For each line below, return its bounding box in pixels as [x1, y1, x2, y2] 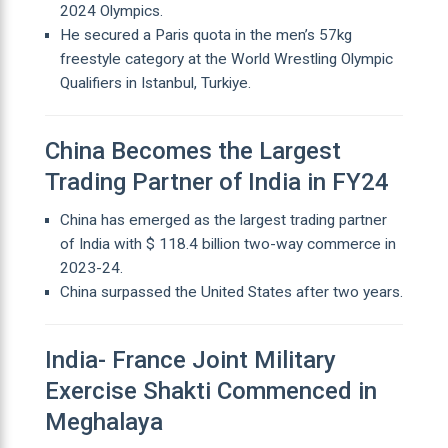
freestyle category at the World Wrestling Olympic [59, 49, 393, 68]
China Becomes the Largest [44, 136, 341, 165]
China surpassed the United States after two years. [59, 282, 403, 301]
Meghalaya [44, 407, 163, 436]
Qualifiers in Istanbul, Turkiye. [59, 73, 251, 92]
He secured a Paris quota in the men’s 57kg [59, 25, 352, 44]
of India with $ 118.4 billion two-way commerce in [59, 234, 396, 253]
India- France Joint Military [44, 345, 336, 374]
